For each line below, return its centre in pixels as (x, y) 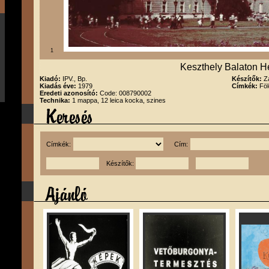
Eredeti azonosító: (70, 93)
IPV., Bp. (75, 79)
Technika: (56, 100)
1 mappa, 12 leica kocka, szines (119, 100)
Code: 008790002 (125, 93)
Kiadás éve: (59, 86)
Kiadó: (51, 79)
